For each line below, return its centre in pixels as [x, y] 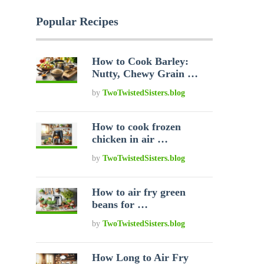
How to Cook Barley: [141, 61]
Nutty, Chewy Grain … [145, 74]
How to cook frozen [137, 127]
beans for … [120, 204]
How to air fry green [139, 192]
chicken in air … [130, 139]
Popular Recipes [77, 21]
